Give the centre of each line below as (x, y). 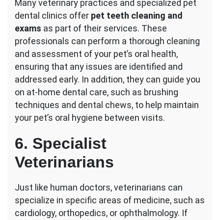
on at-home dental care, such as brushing (96, 92)
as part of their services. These (104, 28)
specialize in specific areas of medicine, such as (110, 200)
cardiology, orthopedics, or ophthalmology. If (101, 213)
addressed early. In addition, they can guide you (108, 80)
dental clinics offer (53, 16)
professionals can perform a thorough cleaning (107, 41)
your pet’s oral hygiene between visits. (90, 118)
